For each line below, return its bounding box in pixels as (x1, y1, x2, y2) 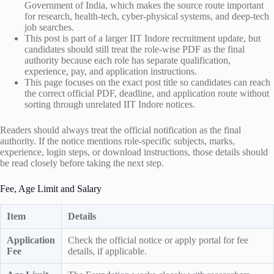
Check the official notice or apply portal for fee (68, 234, 248, 245)
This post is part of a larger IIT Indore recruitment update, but (24, 32, 261, 43)
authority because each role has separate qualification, (24, 54, 231, 65)
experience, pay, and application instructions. (24, 65, 197, 76)
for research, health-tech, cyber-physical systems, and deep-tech (24, 10, 269, 21)
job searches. (24, 21, 74, 32)
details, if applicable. (68, 245, 147, 256)
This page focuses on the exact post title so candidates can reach (24, 76, 270, 87)
